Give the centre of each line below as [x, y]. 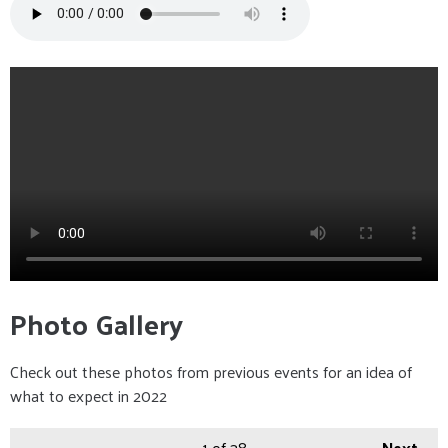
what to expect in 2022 [88, 395]
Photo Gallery [96, 323]
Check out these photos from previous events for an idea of [211, 371]
